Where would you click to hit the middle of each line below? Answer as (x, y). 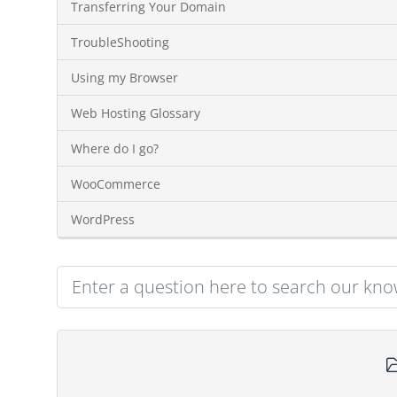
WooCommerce (116, 183)
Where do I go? (115, 148)
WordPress (103, 219)
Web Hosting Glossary (136, 113)
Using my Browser (125, 77)
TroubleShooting (120, 42)
